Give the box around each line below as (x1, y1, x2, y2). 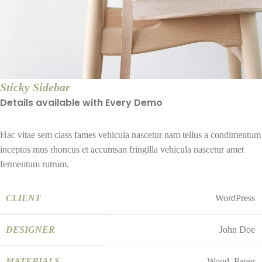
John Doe (219, 225, 255, 235)
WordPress (215, 193, 255, 204)
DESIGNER (6, 225, 55, 235)
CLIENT (6, 193, 41, 204)
